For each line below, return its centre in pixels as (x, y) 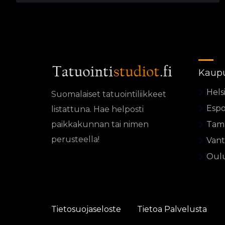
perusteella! (75, 139)
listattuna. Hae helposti (97, 109)
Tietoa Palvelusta (172, 209)
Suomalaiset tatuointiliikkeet (109, 94)
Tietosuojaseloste (86, 209)
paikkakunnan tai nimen (100, 124)
